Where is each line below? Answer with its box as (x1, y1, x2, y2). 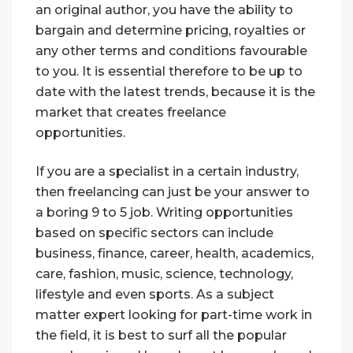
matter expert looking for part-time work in (35, 307, 312, 323)
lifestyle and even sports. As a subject (35, 287, 274, 303)
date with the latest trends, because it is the (35, 84, 315, 100)
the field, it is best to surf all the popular (35, 328, 287, 344)
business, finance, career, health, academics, (35, 246, 314, 262)
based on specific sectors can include (35, 225, 273, 241)
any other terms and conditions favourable (35, 43, 307, 59)
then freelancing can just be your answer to (35, 184, 310, 200)
